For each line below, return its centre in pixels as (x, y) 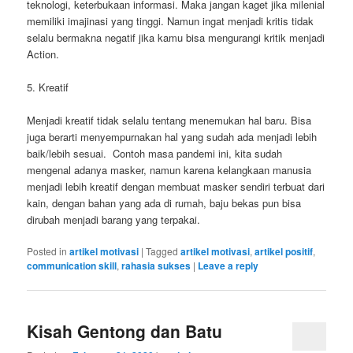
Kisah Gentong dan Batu (125, 331)
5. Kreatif (48, 87)
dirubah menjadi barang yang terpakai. (114, 220)
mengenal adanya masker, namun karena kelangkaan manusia (169, 170)
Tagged (162, 251)
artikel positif (284, 252)
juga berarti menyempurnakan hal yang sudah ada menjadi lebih (172, 137)
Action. (43, 54)
